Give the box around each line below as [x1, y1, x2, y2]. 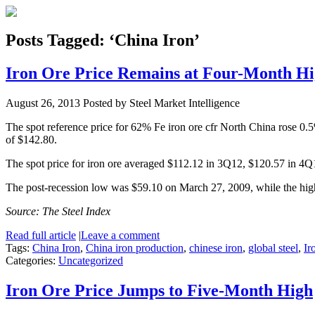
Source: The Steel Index [6, 205, 110, 217]
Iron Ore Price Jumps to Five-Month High [6, 281, 313, 300]
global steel [248, 241, 298, 254]
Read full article [6, 229, 76, 241]
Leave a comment [81, 229, 160, 241]
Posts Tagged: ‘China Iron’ [6, 30, 200, 49]
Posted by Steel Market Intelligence [80, 96, 240, 109]
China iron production [86, 241, 184, 254]
